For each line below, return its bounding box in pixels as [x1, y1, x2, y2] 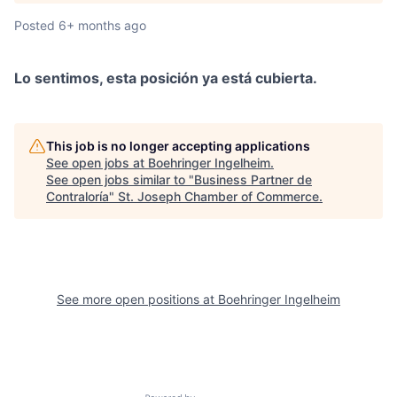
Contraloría [46, 189, 109, 205]
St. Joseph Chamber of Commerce [118, 189, 319, 205]
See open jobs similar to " [46, 172, 194, 188]
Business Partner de [194, 172, 312, 188]
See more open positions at [57, 292, 218, 307]
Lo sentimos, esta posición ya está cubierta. [14, 69, 317, 88]
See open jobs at [46, 155, 148, 171]
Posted [14, 18, 55, 34]
